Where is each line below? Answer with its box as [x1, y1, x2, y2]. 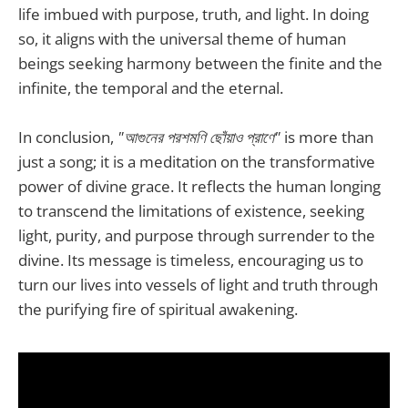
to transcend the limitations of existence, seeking [18, 200, 364, 222]
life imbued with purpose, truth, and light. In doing [18, 3, 369, 25]
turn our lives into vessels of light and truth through [18, 274, 378, 296]
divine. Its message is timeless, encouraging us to [18, 250, 363, 271]
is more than [280, 127, 373, 148]
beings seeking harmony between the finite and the [18, 52, 382, 74]
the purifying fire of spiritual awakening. [18, 299, 298, 321]
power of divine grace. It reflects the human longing [18, 176, 381, 198]
